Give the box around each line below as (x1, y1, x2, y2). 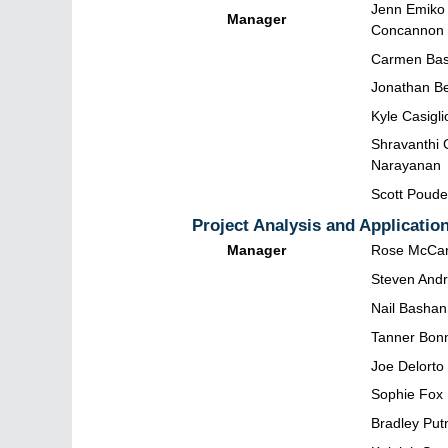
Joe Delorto (371, 357, 444, 374)
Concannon (371, 21, 444, 38)
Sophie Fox (371, 386, 443, 403)
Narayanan (371, 157, 441, 174)
